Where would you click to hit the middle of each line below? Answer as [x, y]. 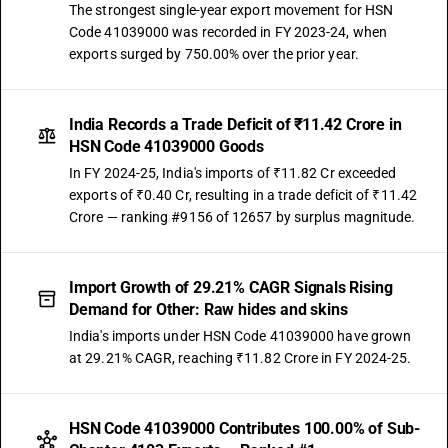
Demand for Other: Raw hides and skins [208, 309]
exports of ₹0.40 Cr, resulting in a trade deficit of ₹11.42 [243, 195]
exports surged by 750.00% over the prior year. [214, 54]
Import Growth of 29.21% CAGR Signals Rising [231, 287]
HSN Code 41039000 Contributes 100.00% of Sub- [245, 428]
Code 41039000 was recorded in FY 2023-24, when [228, 32]
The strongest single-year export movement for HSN [231, 10]
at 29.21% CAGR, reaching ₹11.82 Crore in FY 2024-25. [240, 358]
